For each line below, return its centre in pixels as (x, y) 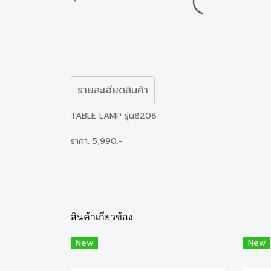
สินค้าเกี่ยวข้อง (102, 216)
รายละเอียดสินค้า (113, 90)
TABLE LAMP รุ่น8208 (114, 116)
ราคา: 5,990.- (96, 141)
